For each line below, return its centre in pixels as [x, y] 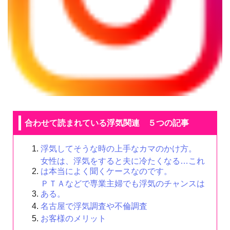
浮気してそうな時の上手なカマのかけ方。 [119, 149]
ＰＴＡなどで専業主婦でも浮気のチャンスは [123, 184]
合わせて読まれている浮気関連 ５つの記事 [107, 123]
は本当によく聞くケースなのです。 [106, 171]
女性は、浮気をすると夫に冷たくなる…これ [123, 161]
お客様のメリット [73, 219]
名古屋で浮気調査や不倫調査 [94, 206]
